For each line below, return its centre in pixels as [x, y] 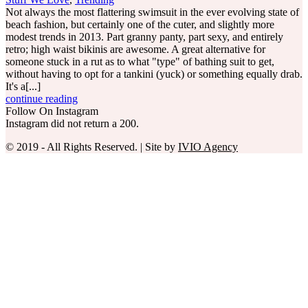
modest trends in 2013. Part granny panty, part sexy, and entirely [144, 36]
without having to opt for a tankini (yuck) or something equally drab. [154, 74]
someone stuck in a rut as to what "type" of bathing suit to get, [140, 61]
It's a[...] [23, 86]
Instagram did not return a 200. [72, 123]
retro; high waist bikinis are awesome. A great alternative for [135, 49]
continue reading [42, 98]
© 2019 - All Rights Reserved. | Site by [92, 146]
